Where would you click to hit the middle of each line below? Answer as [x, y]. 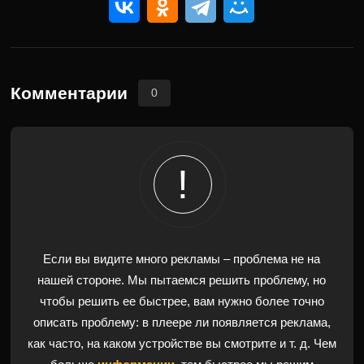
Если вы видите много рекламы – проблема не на [182, 259]
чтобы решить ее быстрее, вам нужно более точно [182, 301]
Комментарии [69, 93]
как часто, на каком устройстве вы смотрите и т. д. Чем [182, 343]
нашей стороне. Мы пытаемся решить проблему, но [182, 280]
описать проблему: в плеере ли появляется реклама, [182, 322]
